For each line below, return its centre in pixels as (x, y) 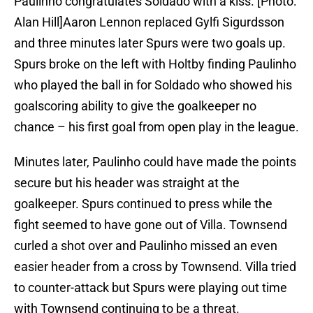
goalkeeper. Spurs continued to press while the (143, 204)
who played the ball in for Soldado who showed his (153, 85)
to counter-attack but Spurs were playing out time (151, 288)
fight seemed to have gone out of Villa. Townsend (151, 225)
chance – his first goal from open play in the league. (156, 127)
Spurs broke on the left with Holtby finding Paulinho (155, 64)
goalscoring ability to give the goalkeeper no (135, 106)
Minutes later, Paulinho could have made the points (155, 162)
